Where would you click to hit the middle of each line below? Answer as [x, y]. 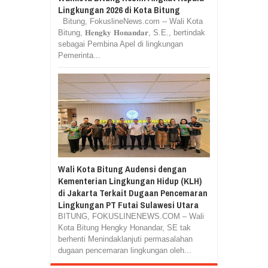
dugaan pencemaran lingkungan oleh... [125, 251]
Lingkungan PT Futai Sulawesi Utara [128, 205]
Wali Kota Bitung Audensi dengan [122, 169]
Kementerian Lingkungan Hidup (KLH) [130, 181]
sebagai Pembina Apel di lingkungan [121, 44]
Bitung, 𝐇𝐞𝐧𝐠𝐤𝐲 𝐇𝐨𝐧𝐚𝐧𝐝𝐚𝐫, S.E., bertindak [132, 33]
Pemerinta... [79, 56]
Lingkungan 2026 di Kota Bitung [119, 10]
